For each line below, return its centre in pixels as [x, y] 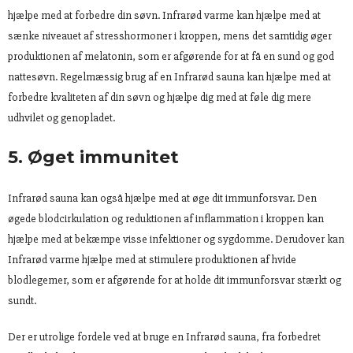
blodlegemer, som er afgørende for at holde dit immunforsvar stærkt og [175, 280]
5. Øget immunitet [93, 157]
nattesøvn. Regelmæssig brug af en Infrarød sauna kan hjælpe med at [169, 76]
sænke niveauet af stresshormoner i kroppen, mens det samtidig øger [170, 35]
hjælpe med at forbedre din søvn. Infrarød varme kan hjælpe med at [164, 15]
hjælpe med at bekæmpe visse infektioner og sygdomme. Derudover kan [176, 239]
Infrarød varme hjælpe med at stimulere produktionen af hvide [152, 259]
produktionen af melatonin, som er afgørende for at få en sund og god [171, 56]
